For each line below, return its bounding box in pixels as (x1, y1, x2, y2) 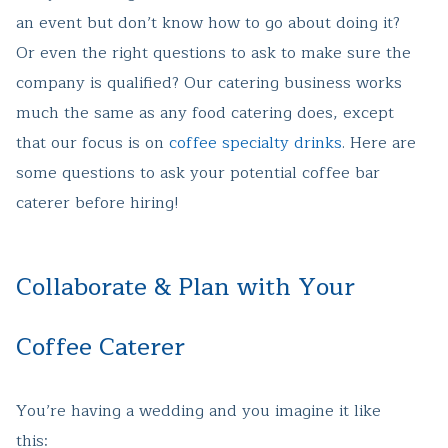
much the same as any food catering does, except (16, 100, 394, 127)
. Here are (342, 130, 416, 157)
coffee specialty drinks (169, 130, 342, 157)
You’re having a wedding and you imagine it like (16, 398, 381, 425)
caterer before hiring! (16, 190, 179, 217)
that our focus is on (16, 130, 169, 157)
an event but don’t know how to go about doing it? (16, 10, 400, 37)
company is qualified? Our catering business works (16, 70, 402, 97)
